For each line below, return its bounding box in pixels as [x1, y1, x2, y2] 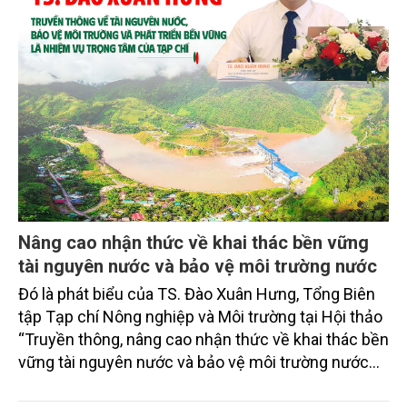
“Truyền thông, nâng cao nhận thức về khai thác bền [18, 329, 389, 349]
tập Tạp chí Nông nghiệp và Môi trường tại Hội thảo [18, 306, 382, 326]
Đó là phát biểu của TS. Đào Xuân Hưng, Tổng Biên [18, 283, 375, 303]
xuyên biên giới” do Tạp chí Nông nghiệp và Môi [18, 374, 355, 394]
